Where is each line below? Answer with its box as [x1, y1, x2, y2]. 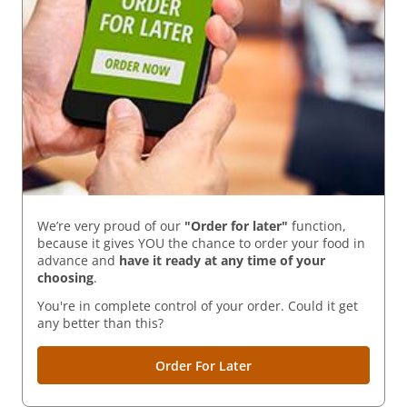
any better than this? [37, 314, 164, 333]
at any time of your [204, 252, 325, 270]
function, [288, 217, 346, 235]
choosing [37, 269, 94, 287]
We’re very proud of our [37, 217, 184, 235]
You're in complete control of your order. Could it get [37, 297, 358, 315]
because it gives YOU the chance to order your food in [37, 234, 365, 253]
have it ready [119, 252, 201, 270]
